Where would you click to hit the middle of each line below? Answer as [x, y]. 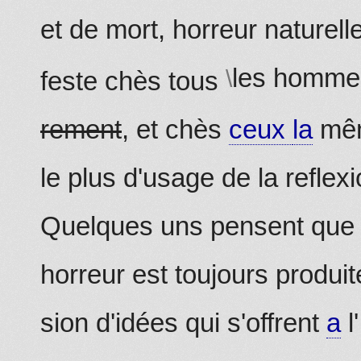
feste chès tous [133, 81]
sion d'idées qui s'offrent [183, 322]
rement [81, 129]
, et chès [175, 129]
